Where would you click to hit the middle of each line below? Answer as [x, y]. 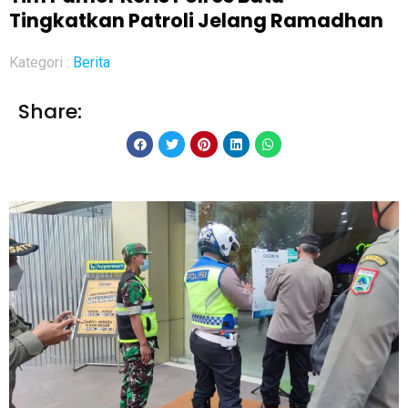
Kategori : [41, 62]
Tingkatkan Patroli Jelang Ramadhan [196, 20]
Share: [50, 111]
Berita [92, 62]
